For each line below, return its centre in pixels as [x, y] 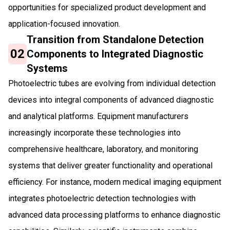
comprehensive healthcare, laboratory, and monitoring [103, 149]
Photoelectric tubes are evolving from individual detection [112, 83]
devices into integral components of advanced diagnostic [111, 100]
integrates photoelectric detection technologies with [102, 198]
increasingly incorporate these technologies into [94, 132]
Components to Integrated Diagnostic [115, 54]
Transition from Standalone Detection [116, 39]
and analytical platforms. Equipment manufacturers [98, 116]
